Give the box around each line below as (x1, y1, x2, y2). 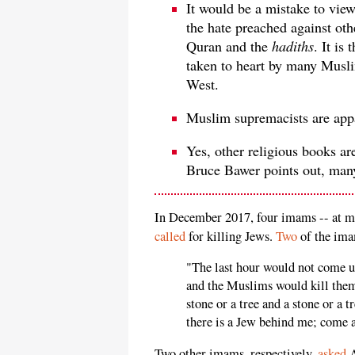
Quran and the (186, 36, 272, 55)
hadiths (272, 36, 314, 55)
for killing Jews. (185, 227, 276, 245)
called (155, 227, 185, 245)
